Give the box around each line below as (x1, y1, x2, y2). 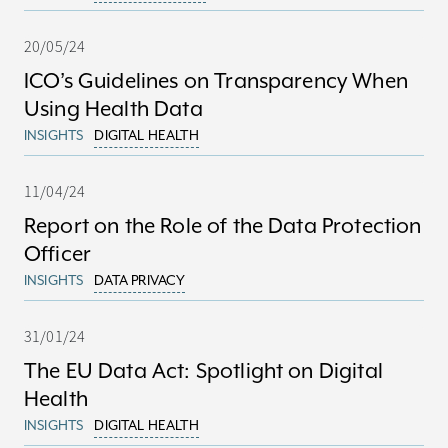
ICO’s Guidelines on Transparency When (24, 68, 408, 94)
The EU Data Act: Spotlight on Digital (24, 358, 383, 384)
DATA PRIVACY (94, 271, 186, 289)
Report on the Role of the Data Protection (24, 213, 422, 239)
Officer (24, 241, 92, 267)
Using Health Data (24, 96, 203, 122)
